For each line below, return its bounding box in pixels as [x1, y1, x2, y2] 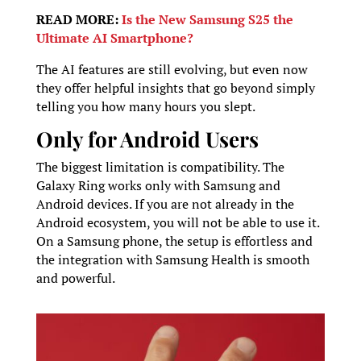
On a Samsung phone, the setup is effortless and [35, 231, 313, 250]
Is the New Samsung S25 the [118, 10, 293, 28]
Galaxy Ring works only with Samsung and [35, 176, 280, 194]
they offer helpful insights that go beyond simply [35, 78, 315, 97]
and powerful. [35, 268, 115, 287]
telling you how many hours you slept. [35, 97, 255, 115]
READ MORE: [35, 10, 118, 28]
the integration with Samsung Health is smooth [35, 250, 309, 268]
